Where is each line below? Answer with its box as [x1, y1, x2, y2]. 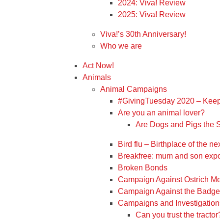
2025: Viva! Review [118, 10, 186, 19]
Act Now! [82, 61, 114, 70]
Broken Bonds [118, 164, 167, 172]
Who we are [100, 42, 142, 50]
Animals [82, 73, 111, 82]
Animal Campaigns [100, 85, 167, 93]
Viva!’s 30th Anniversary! [100, 30, 186, 38]
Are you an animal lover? [118, 109, 205, 117]
